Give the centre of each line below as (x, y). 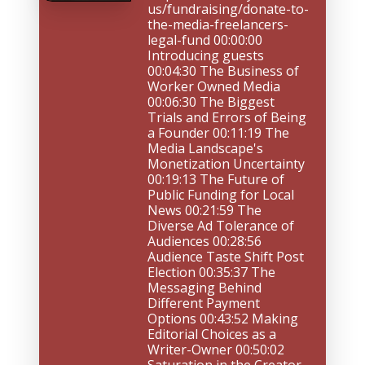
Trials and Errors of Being (227, 117)
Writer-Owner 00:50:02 (216, 350)
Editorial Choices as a (212, 334)
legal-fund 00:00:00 (205, 40)
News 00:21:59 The (204, 210)
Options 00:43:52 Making (223, 319)
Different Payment (204, 303)
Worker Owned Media (214, 86)
